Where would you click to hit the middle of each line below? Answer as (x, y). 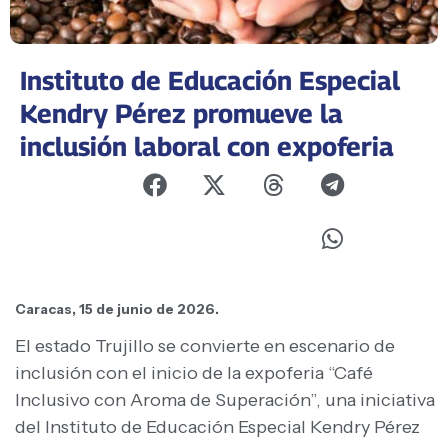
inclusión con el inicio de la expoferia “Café (194, 372)
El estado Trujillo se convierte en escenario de (205, 345)
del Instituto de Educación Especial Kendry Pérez (217, 426)
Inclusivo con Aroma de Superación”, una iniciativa (225, 399)
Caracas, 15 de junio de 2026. (117, 308)
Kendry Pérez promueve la (181, 114)
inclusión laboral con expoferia (207, 147)
